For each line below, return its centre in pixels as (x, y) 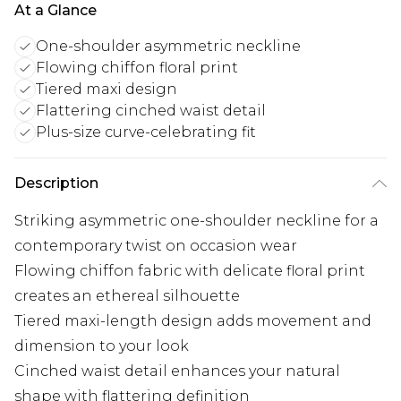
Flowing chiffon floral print (137, 68)
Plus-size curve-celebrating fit (146, 132)
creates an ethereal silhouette (127, 296)
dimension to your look (102, 346)
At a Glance (55, 11)
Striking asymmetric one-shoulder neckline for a (196, 221)
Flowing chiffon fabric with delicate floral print (190, 271)
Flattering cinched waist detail (151, 111)
